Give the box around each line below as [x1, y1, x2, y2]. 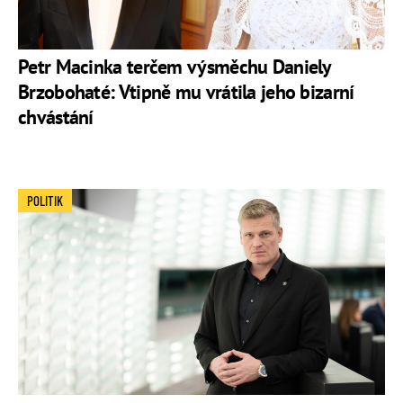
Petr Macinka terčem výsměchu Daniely [18, 53, 331, 79]
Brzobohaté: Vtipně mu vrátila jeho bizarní [18, 78, 354, 104]
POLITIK [27, 192, 63, 209]
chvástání [18, 103, 94, 130]
